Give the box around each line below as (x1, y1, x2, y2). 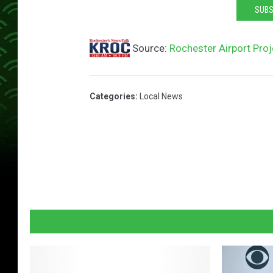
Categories (90, 91, 135, 102)
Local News (140, 91, 183, 102)
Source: (130, 42, 169, 55)
